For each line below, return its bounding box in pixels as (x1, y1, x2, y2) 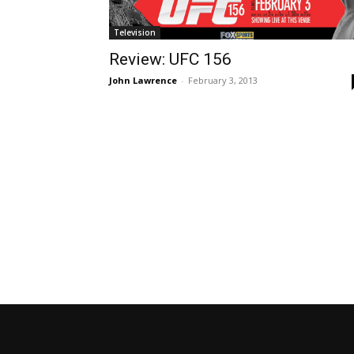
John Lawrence (109, 73, 177, 86)
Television (114, 26, 156, 38)
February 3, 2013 (188, 73, 258, 86)
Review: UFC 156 (109, 49, 232, 69)
